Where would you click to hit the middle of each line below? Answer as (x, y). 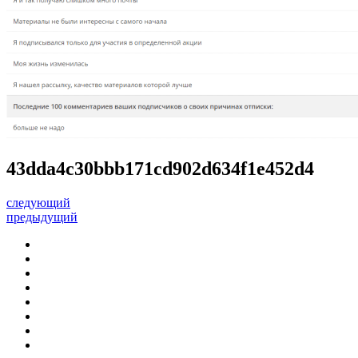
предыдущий (42, 217)
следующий (38, 202)
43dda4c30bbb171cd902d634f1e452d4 (160, 168)
